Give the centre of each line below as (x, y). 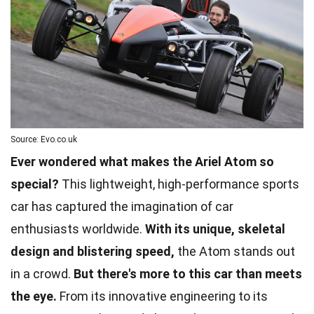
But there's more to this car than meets (188, 273)
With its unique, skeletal (215, 228)
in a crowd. (42, 273)
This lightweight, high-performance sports (179, 184)
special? (35, 184)
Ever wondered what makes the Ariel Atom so (142, 161)
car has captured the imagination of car (122, 206)
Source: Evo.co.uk (44, 139)
